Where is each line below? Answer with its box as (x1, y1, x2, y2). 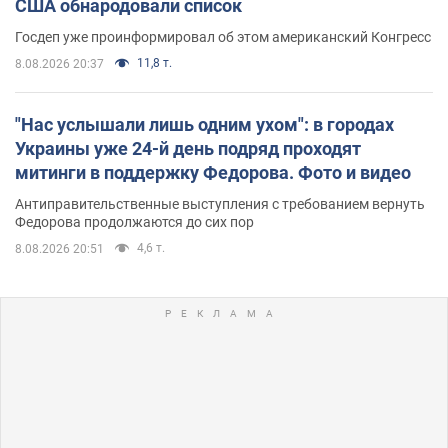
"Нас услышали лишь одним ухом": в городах (15, 113, 394, 135)
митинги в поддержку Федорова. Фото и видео (15, 161, 411, 183)
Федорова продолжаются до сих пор (15, 213, 254, 230)
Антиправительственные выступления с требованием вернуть (15, 195, 425, 212)
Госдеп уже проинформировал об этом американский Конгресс (15, 28, 431, 45)
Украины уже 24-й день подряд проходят (15, 137, 361, 159)
